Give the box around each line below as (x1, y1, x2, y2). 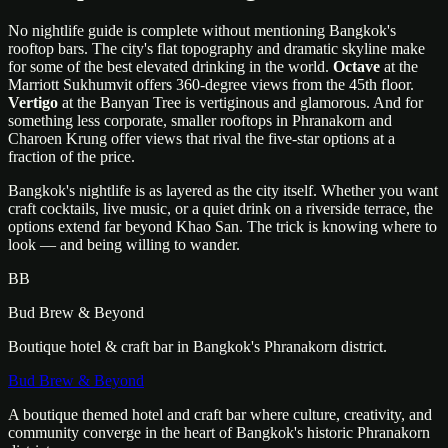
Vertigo (8, 93, 58, 111)
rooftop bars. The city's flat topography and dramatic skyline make (8, 39, 425, 57)
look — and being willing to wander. (8, 235, 240, 253)
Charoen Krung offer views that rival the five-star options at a (8, 129, 395, 147)
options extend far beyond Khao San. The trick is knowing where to (8, 217, 437, 235)
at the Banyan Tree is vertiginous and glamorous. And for (58, 93, 423, 111)
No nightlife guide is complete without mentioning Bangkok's (8, 21, 396, 39)
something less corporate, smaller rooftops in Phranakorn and (8, 111, 392, 129)
